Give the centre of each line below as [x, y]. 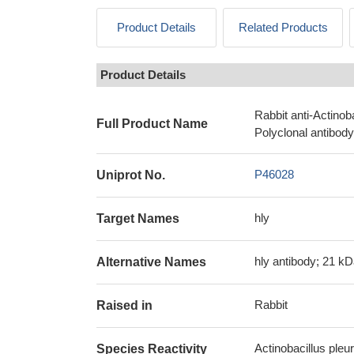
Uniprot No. [131, 175]
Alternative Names [151, 262]
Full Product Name [152, 124]
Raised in [124, 305]
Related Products [283, 27]
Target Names [138, 218]
